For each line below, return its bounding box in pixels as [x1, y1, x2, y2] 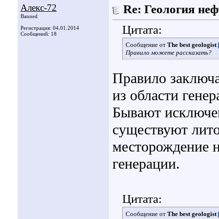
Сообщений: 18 [21, 31, 57, 37]
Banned [21, 13, 38, 19]
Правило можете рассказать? [126, 49, 212, 57]
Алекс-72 [21, 2, 57, 13]
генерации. [112, 155, 180, 173]
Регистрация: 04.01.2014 [21, 25, 79, 31]
